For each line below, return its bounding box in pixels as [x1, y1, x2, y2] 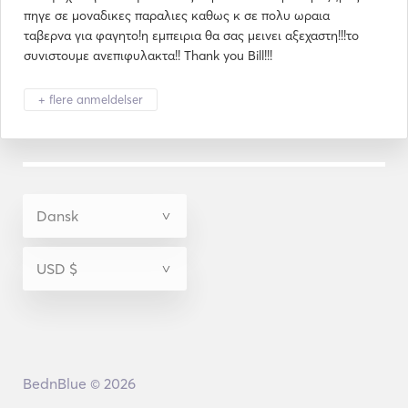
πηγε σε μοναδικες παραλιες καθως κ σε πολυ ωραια [24, 7, 330, 24]
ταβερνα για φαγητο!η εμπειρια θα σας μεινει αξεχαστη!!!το [24, 27, 359, 44]
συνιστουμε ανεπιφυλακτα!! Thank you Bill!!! [24, 47, 272, 64]
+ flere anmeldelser [38, 92, 143, 107]
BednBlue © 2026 [22, 374, 136, 393]
